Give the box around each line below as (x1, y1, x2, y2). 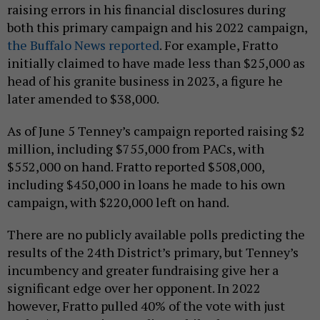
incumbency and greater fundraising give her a (7, 261, 279, 279)
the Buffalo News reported (7, 36, 159, 54)
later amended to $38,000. (7, 89, 159, 107)
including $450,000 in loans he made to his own (7, 175, 285, 193)
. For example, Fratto (159, 36, 278, 54)
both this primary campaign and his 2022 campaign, (7, 18, 307, 36)
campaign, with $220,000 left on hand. (7, 193, 231, 211)
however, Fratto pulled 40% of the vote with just (7, 296, 285, 314)
